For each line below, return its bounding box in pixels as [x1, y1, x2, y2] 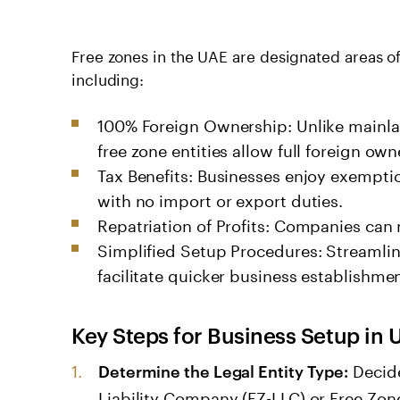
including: [71, 65, 145, 89]
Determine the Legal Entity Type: [98, 358, 349, 381]
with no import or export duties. [97, 185, 344, 211]
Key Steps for [71, 320, 208, 349]
